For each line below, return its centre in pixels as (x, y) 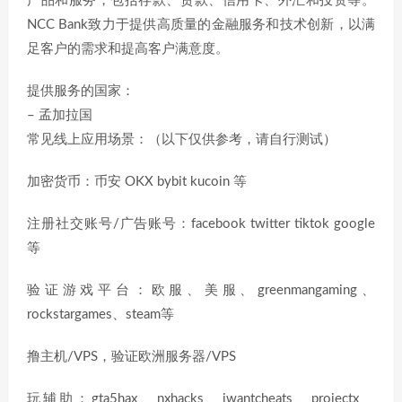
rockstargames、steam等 (100, 315)
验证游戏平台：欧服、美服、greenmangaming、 (201, 290)
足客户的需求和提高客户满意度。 (128, 49)
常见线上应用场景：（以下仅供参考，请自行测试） (182, 140)
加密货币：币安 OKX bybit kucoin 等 (137, 182)
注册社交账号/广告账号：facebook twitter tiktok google (201, 224)
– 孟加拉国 (60, 115)
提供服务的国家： (81, 91)
